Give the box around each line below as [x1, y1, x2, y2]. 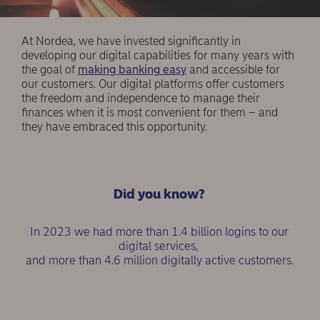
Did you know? [114, 186, 206, 203]
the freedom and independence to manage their [21, 91, 260, 106]
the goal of [21, 63, 78, 77]
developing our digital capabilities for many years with [21, 49, 294, 63]
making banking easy [78, 63, 186, 77]
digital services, [118, 239, 201, 254]
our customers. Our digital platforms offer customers [21, 77, 284, 91]
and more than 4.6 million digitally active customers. [25, 253, 294, 268]
